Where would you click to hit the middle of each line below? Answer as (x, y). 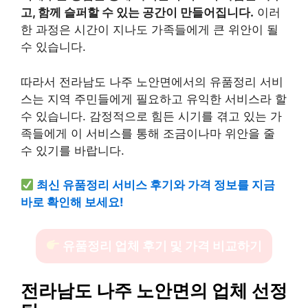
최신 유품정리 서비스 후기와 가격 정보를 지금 (156, 185)
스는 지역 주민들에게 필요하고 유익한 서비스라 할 (154, 99)
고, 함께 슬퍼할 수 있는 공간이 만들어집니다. (137, 12)
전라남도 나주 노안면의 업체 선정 (154, 290)
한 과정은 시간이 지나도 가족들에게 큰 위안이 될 (150, 30)
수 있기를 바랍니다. (73, 150)
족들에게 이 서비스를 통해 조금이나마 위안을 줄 (148, 133)
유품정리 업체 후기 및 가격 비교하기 (161, 245)
